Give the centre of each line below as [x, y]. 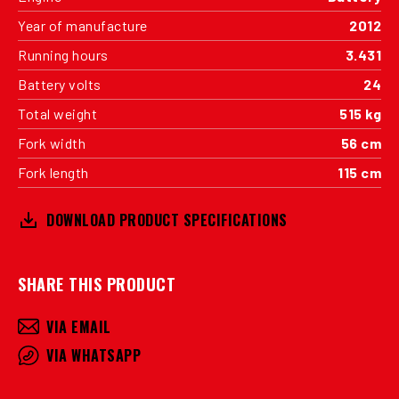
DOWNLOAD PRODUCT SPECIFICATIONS [167, 220]
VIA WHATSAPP [94, 355]
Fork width [52, 142]
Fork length [53, 172]
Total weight [57, 113]
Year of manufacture [83, 25]
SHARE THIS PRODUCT [97, 284]
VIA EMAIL [79, 326]
